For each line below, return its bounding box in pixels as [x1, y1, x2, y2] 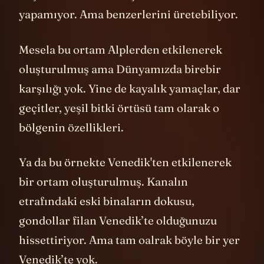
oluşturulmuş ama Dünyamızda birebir [19, 79, 221, 94]
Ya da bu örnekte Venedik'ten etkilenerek [19, 173, 232, 187]
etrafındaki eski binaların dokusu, [19, 212, 194, 226]
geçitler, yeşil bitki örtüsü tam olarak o [19, 118, 219, 133]
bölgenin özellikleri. [19, 137, 124, 152]
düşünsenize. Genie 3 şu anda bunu [19, 5, 199, 20]
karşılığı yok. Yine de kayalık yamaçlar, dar [19, 98, 240, 113]
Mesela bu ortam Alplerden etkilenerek [19, 60, 222, 74]
